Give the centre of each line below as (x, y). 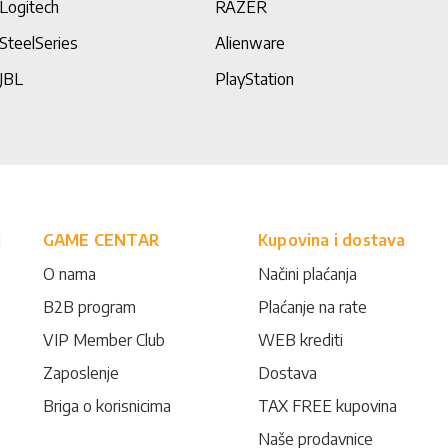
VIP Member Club (103, 340)
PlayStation (254, 79)
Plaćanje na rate (312, 307)
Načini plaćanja (307, 274)
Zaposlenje (80, 373)
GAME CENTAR (101, 240)
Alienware (249, 43)
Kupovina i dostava (331, 240)
